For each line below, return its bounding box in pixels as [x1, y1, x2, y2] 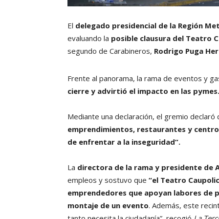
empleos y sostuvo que [67, 175, 149, 185]
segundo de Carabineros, [67, 46, 154, 56]
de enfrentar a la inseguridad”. [67, 137, 180, 147]
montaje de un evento [67, 200, 149, 211]
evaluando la [67, 33, 109, 44]
